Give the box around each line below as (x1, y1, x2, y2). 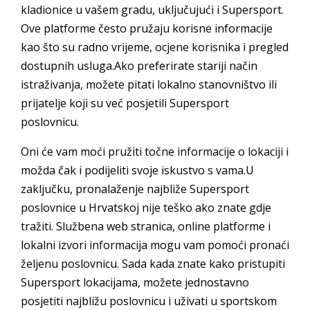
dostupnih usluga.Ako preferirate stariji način (21, 58, 257, 73)
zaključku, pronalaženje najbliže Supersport (21, 181, 249, 197)
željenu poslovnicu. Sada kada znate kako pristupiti (21, 256, 285, 271)
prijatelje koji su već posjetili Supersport (21, 95, 229, 111)
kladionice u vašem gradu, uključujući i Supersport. (21, 2, 284, 17)
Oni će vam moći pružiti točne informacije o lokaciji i (21, 144, 289, 159)
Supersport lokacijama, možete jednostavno (21, 275, 249, 290)
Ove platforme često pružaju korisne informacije (21, 21, 273, 36)
